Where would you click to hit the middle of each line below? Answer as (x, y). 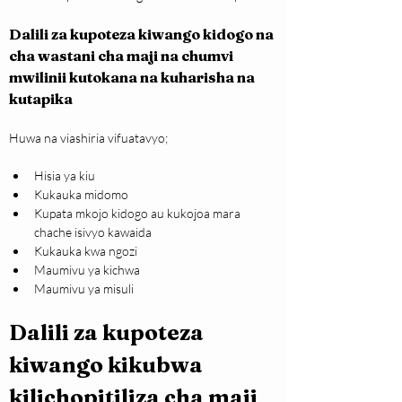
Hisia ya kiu (65, 176)
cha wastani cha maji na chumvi (122, 56)
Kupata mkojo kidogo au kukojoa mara (139, 214)
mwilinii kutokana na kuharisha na (133, 78)
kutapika (41, 99)
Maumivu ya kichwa (87, 270)
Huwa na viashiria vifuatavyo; (88, 138)
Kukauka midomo (81, 195)
